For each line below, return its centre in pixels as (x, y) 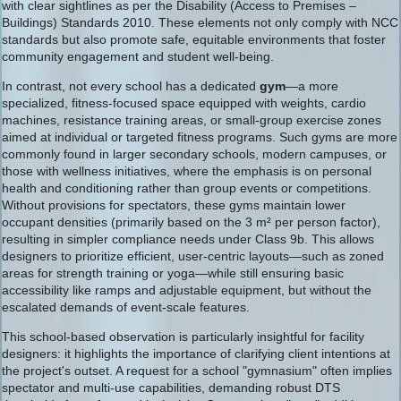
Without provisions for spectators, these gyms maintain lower (174, 205)
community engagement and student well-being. (138, 56)
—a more (312, 86)
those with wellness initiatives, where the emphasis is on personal (187, 171)
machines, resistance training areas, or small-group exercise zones (192, 120)
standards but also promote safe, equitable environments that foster (194, 39)
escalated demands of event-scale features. (126, 307)
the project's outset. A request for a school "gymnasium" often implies (197, 371)
